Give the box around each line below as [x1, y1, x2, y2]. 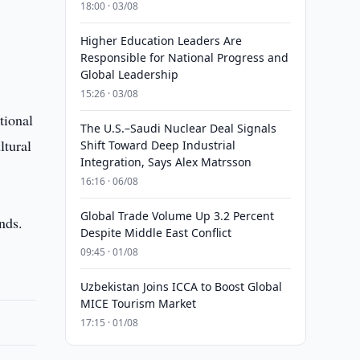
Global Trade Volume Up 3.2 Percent [80, 208, 274, 223]
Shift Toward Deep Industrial [80, 137, 235, 153]
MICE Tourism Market [80, 296, 196, 311]
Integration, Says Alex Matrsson [80, 154, 252, 170]
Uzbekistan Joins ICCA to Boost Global [80, 279, 282, 294]
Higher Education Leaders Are [80, 33, 242, 48]
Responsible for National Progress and [80, 50, 288, 65]
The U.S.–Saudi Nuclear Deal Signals [80, 121, 276, 136]
